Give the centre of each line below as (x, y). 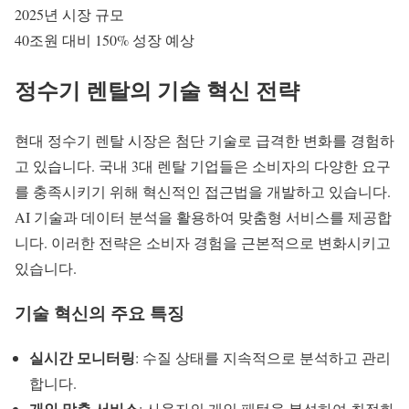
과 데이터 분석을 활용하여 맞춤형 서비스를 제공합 (227, 217)
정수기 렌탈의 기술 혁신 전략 (157, 90)
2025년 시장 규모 (69, 15)
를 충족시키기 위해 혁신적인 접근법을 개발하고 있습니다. (203, 192)
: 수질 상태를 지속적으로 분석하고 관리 (263, 357)
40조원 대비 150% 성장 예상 (105, 40)
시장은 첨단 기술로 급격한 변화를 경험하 (259, 141)
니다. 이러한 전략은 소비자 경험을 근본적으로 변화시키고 (203, 243)
